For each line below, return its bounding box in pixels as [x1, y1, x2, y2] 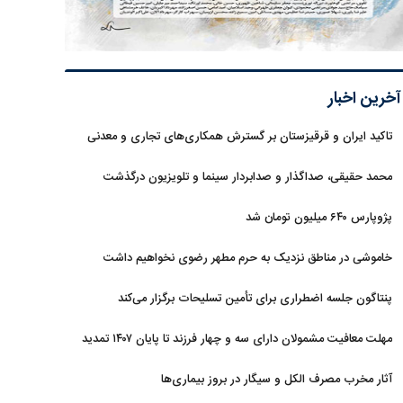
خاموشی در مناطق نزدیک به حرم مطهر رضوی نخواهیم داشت [103, 248, 392, 268]
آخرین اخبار [328, 85, 401, 112]
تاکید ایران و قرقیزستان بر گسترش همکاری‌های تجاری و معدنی [87, 127, 392, 147]
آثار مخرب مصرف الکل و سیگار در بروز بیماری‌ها [161, 370, 392, 390]
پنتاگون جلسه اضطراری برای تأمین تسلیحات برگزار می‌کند [118, 289, 392, 309]
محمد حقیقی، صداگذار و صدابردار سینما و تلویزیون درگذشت [103, 167, 392, 187]
